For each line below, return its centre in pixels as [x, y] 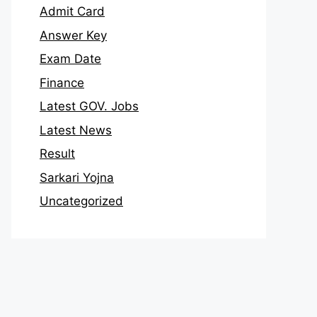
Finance [62, 82]
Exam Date [70, 59]
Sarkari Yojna [77, 177]
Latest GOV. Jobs [89, 106]
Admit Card [72, 11]
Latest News [76, 130]
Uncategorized [81, 201]
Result [57, 154]
